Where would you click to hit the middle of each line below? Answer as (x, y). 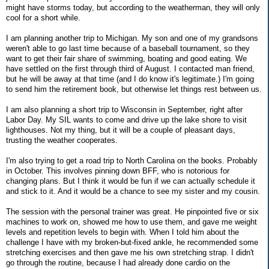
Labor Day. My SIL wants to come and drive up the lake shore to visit (126, 119)
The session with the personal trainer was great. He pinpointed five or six (132, 211)
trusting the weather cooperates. (62, 140)
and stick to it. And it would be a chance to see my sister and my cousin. (133, 191)
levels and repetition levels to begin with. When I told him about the (122, 232)
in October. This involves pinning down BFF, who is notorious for (118, 171)
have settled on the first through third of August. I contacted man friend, (130, 68)
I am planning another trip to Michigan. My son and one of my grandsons (132, 38)
